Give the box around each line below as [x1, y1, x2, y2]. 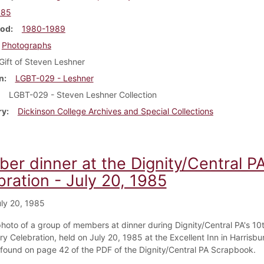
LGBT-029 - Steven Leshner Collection [8, 89, 157, 100]
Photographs [1, 39, 51, 50]
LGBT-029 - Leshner [15, 72, 94, 83]
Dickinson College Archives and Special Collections [17, 105, 213, 116]
